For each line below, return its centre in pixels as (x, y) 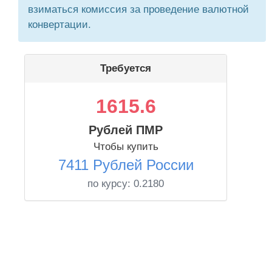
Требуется (126, 68)
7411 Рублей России (126, 165)
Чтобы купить (126, 147)
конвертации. (59, 25)
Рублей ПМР (126, 130)
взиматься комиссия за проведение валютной (138, 9)
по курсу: (110, 184)
